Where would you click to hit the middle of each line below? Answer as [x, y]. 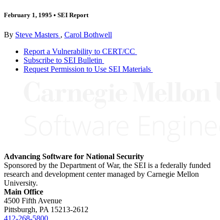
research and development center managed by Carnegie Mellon [101, 174]
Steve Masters [38, 34]
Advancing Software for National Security [74, 156]
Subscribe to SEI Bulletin [63, 60]
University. [21, 183]
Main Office [24, 192]
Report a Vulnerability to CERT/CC [79, 51]
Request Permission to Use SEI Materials [87, 69]
